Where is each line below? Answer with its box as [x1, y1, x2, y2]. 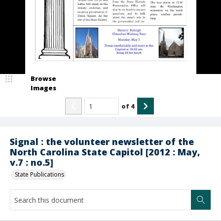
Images [31, 83, 56, 92]
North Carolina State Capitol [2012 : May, [10, 146, 200, 158]
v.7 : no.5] [10, 156, 53, 168]
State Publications [15, 170, 64, 179]
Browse [31, 74, 56, 83]
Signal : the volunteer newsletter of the [10, 136, 194, 147]
